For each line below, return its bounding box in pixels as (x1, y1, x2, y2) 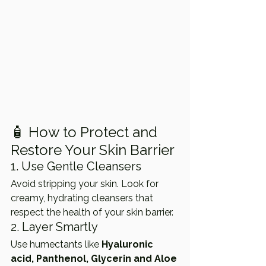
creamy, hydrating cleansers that (11, 192, 156, 204)
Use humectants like (11, 239, 102, 251)
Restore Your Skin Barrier (11, 141, 175, 159)
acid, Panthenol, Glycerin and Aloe (11, 253, 179, 265)
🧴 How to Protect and (11, 123, 161, 141)
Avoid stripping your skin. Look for (11, 178, 161, 190)
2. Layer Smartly (11, 220, 98, 235)
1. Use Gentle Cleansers (11, 159, 141, 174)
